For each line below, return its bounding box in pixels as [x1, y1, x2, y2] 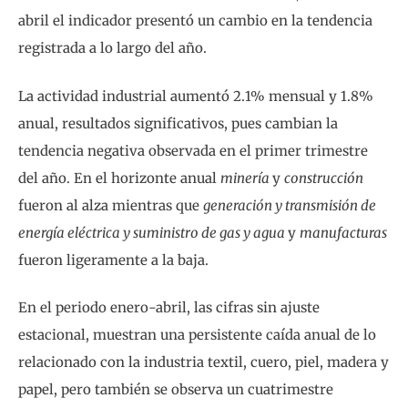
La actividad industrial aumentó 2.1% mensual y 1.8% [18, 87, 373, 105]
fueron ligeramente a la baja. [18, 250, 209, 269]
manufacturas [300, 223, 387, 241]
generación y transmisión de [203, 196, 376, 214]
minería [220, 168, 272, 187]
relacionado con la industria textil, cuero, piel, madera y [18, 353, 389, 372]
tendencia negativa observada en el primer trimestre [18, 141, 368, 159]
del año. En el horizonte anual [18, 168, 220, 187]
